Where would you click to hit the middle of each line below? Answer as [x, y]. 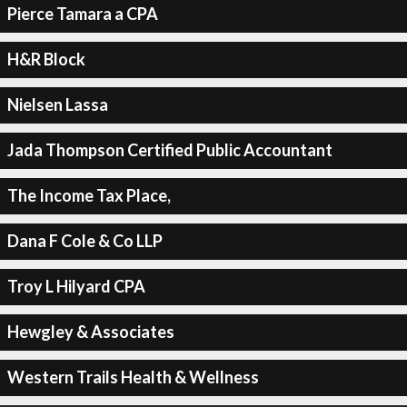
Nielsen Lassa [57, 104]
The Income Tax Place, [89, 195]
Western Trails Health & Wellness [133, 377]
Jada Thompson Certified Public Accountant [169, 150]
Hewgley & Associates [90, 332]
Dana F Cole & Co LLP [84, 241]
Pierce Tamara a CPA [82, 14]
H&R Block [46, 59]
